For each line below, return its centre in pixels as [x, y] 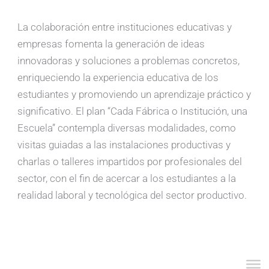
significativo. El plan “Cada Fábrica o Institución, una [133, 111]
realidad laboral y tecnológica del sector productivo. [132, 195]
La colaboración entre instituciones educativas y [125, 27]
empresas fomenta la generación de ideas [111, 44]
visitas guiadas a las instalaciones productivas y [124, 145]
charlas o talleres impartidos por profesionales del [130, 162]
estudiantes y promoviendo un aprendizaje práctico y [134, 95]
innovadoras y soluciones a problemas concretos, [129, 61]
